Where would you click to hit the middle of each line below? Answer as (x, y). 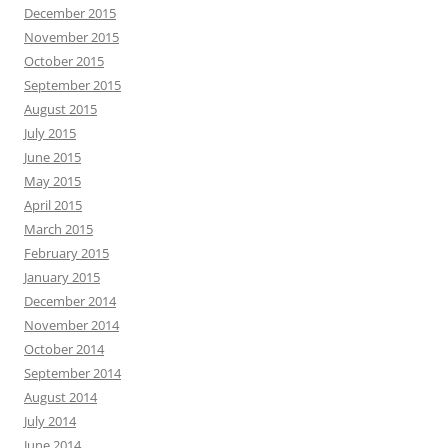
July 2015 (50, 132)
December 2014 (70, 300)
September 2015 (72, 84)
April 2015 (53, 204)
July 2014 (50, 420)
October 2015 (64, 60)
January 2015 (62, 276)
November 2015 (71, 36)
